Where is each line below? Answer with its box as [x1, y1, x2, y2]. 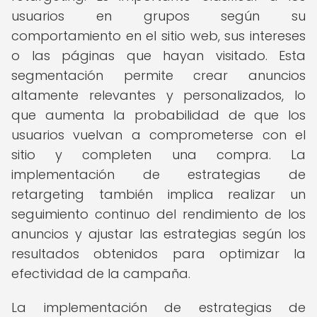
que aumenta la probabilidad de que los [11, 106, 306, 124]
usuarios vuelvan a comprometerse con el [11, 126, 306, 144]
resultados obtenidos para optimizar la [11, 245, 306, 263]
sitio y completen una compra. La [11, 146, 306, 163]
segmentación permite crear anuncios [11, 67, 306, 84]
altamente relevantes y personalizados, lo [11, 86, 306, 104]
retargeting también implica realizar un [11, 185, 306, 203]
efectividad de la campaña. [11, 265, 190, 282]
